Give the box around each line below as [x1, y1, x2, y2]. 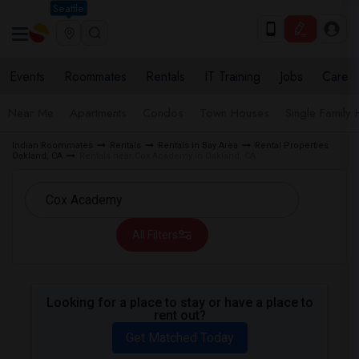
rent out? [153, 308, 206, 323]
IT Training [204, 67, 260, 86]
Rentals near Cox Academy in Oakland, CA [79, 151, 256, 161]
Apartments [70, 104, 127, 122]
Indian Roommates [12, 140, 93, 151]
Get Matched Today [125, 330, 234, 345]
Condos [143, 104, 184, 122]
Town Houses [200, 104, 269, 122]
